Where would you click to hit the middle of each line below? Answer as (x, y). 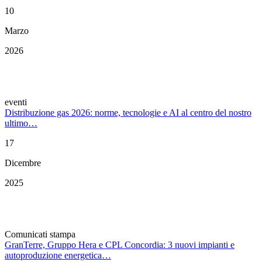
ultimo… (21, 123)
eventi (16, 102)
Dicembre (23, 163)
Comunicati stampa (40, 235)
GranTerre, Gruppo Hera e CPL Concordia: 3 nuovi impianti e (120, 245)
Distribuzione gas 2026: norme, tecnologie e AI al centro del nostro (128, 113)
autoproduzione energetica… (58, 256)
